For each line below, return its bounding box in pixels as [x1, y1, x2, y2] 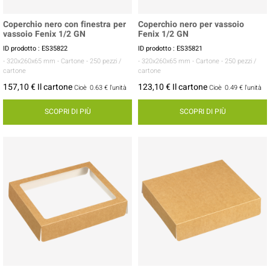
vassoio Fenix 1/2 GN [3, 27, 86, 40]
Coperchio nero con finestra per [3, 17, 126, 31]
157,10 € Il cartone [3, 80, 72, 93]
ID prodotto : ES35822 [3, 43, 67, 54]
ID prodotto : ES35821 [138, 43, 202, 54]
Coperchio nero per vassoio [138, 17, 244, 31]
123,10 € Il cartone [138, 80, 207, 93]
